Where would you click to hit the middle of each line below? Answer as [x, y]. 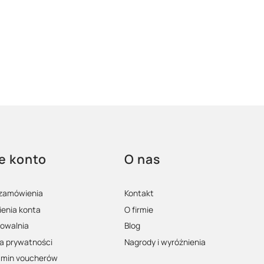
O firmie [138, 209]
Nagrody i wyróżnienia [165, 242]
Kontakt [139, 193]
